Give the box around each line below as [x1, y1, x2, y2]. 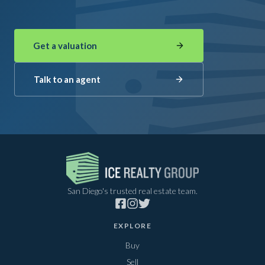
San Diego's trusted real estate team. [67, 186, 198, 196]
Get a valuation [33, 40, 97, 51]
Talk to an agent [34, 74, 101, 85]
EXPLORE [113, 221, 152, 230]
